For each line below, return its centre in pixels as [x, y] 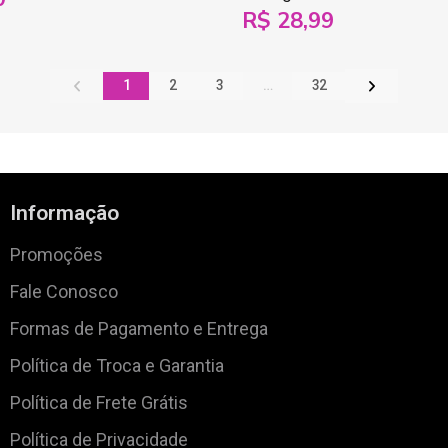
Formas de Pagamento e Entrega [138, 329]
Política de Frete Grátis [98, 403]
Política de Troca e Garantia [116, 366]
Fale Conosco [63, 292]
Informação [64, 213]
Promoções [56, 255]
